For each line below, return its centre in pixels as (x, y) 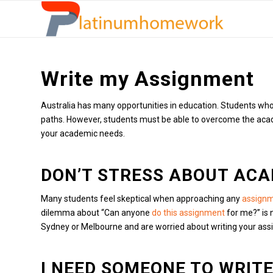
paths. (53, 119)
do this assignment (188, 212)
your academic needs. (83, 133)
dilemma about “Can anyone (96, 212)
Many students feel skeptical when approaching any (141, 198)
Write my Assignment (147, 79)
